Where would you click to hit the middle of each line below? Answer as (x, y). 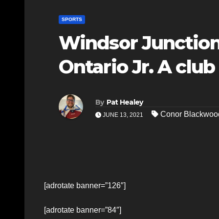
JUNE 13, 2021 (123, 115)
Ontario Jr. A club (137, 66)
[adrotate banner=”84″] (83, 210)
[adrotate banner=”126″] (85, 185)
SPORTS (72, 19)
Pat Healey (125, 102)
